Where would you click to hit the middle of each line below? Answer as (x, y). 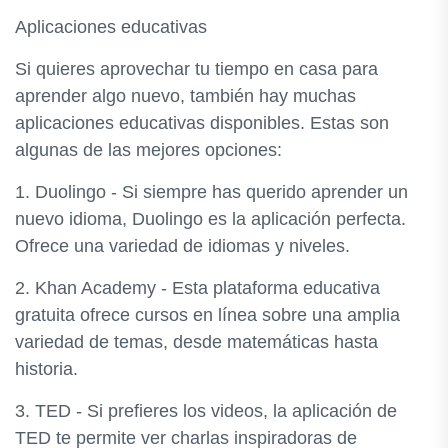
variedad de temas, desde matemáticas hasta (196, 342)
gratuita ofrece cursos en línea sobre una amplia (207, 315)
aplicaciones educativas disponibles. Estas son (202, 123)
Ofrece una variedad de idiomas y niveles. (182, 246)
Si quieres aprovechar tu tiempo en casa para (196, 69)
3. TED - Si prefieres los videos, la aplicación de (206, 411)
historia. (46, 369)
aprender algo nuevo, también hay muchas (185, 96)
